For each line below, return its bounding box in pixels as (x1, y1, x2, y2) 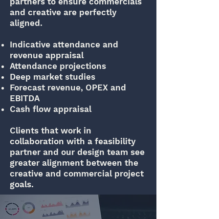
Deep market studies (10, 72, 95, 82)
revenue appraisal (10, 50, 84, 60)
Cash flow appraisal (10, 104, 91, 114)
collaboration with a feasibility (10, 136, 135, 146)
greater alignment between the (10, 158, 138, 168)
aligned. (10, 18, 43, 28)
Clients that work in (10, 126, 91, 135)
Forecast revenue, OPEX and (10, 83, 126, 92)
